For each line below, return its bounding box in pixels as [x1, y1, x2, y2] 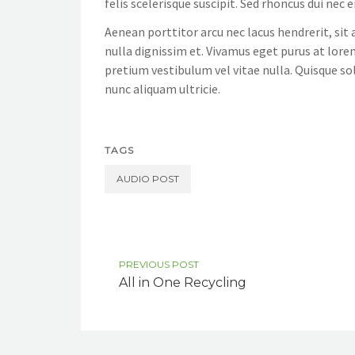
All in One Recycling [119, 274, 246, 290]
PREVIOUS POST [119, 258, 199, 270]
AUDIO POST [116, 172, 179, 185]
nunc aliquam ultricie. [105, 80, 220, 97]
